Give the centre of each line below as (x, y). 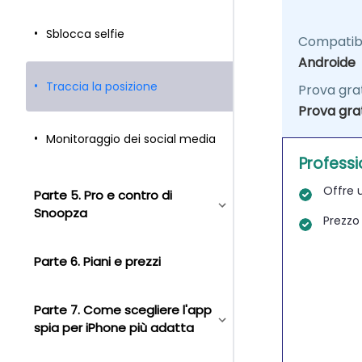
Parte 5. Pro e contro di (103, 195)
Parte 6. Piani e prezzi (97, 261)
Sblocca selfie (85, 34)
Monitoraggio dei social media (131, 139)
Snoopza (61, 213)
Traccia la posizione (102, 86)
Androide (326, 63)
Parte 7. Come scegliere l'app (123, 310)
